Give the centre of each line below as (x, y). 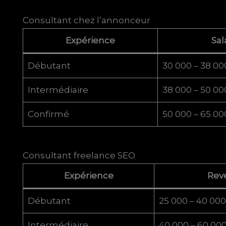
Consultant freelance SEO (79, 156)
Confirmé (48, 114)
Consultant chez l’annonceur (87, 20)
